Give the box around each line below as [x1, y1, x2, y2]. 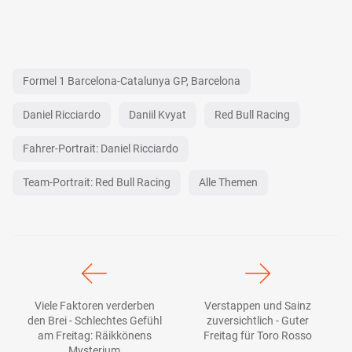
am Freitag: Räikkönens [37, 328, 152, 342]
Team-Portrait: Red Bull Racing [23, 175, 170, 189]
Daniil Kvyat [129, 108, 186, 121]
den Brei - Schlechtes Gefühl [27, 313, 162, 327]
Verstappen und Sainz [204, 299, 311, 312]
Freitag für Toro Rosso [203, 328, 312, 342]
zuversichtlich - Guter [207, 313, 309, 327]
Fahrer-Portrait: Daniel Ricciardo [23, 141, 178, 155]
